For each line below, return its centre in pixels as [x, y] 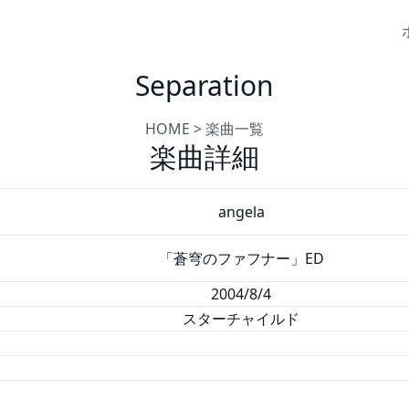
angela [241, 212]
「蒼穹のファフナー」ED [241, 258]
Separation [204, 85]
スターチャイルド [241, 319]
